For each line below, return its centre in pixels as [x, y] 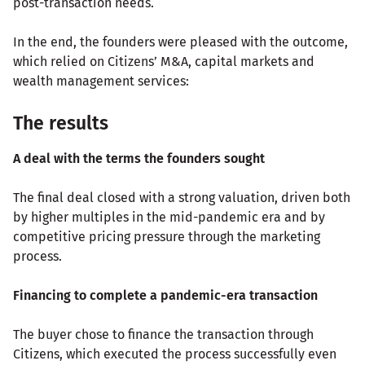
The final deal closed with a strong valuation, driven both [182, 198]
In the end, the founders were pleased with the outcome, [180, 42]
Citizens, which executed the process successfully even [175, 354]
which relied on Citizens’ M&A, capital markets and [164, 62]
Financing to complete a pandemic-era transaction [165, 296]
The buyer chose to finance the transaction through [163, 335]
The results [61, 123]
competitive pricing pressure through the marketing [167, 237]
